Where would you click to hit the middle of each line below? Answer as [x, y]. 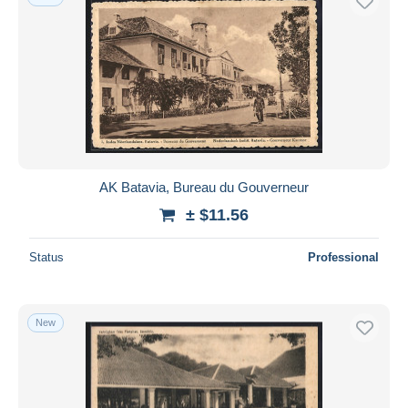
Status [46, 257]
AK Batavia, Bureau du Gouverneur [204, 187]
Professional [343, 257]
